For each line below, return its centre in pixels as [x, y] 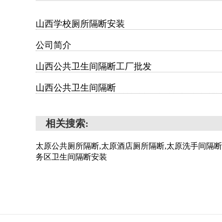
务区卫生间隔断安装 [71, 157]
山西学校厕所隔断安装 [80, 24]
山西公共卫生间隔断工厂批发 [94, 66]
